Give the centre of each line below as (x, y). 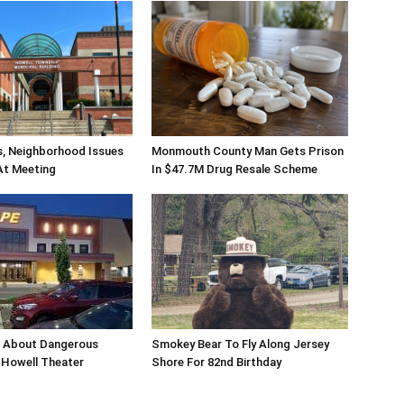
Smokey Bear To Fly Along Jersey (240, 344)
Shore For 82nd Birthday (216, 362)
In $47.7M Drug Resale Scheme (234, 169)
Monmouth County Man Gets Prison (248, 151)
